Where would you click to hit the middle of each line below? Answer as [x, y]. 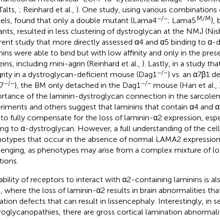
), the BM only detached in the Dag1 [77, 85]
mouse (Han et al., [185, 85]
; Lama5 [181, 20]
